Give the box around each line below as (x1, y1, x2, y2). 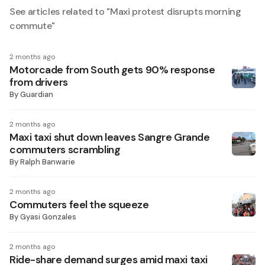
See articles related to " (9, 5, 110, 18)
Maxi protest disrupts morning (110, 5, 241, 18)
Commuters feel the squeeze (9, 198, 149, 211)
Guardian (20, 89, 53, 99)
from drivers (9, 76, 68, 89)
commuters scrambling (9, 143, 121, 156)
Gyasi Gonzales (20, 212, 76, 222)
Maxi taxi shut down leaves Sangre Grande (9, 131, 210, 144)
